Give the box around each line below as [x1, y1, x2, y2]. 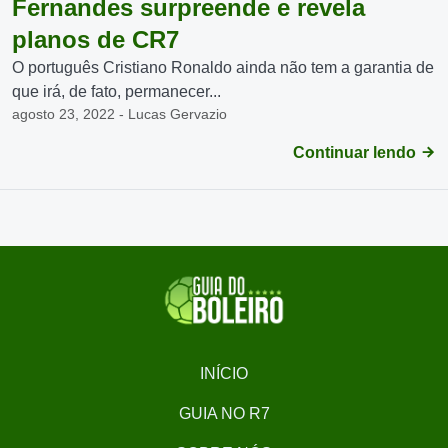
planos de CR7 [12, 26, 179, 53]
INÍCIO [200, 365, 248, 382]
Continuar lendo [293, 144, 420, 161]
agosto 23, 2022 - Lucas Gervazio [12, 106, 227, 122]
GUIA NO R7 [178, 405, 270, 422]
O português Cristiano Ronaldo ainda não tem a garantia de [12, 59, 434, 76]
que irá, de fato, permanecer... [12, 83, 221, 100]
